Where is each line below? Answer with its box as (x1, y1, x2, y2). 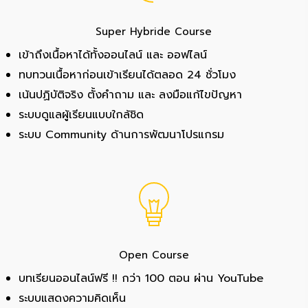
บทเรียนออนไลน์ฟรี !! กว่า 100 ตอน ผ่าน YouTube (19, 269, 264, 287)
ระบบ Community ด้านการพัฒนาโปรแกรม (19, 126, 225, 143)
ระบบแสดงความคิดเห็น (19, 289, 126, 307)
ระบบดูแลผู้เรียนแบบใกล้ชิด (19, 106, 144, 123)
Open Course (118, 247, 189, 263)
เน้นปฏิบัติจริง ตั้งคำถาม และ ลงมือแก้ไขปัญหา (19, 86, 243, 103)
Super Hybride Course (96, 23, 212, 39)
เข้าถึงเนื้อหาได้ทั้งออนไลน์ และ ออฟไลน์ (19, 46, 208, 63)
